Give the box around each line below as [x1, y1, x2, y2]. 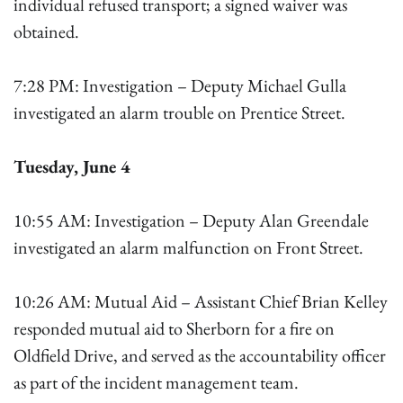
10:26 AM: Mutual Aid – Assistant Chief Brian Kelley [13, 290, 388, 313]
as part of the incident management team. [13, 371, 299, 394]
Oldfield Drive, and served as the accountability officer [13, 344, 386, 367]
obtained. [13, 20, 79, 43]
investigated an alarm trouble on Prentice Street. [13, 101, 345, 124]
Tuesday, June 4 [13, 155, 130, 178]
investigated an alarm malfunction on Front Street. [13, 236, 363, 259]
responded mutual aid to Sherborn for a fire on [13, 317, 335, 340]
